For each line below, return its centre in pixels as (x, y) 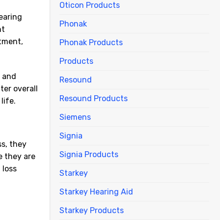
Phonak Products (91, 42)
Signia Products (89, 154)
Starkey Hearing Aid (96, 192)
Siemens (75, 117)
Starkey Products (92, 210)
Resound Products (94, 98)
